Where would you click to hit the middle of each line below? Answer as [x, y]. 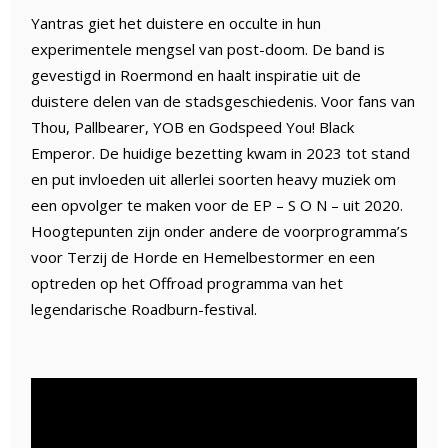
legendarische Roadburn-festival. [144, 309]
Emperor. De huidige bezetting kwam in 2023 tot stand [221, 153]
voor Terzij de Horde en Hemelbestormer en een [203, 257]
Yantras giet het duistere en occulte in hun [176, 23]
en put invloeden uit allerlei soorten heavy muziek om [214, 179]
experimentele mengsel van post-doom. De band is [208, 49]
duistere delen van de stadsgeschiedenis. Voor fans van [223, 101]
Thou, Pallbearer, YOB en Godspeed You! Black [193, 127]
